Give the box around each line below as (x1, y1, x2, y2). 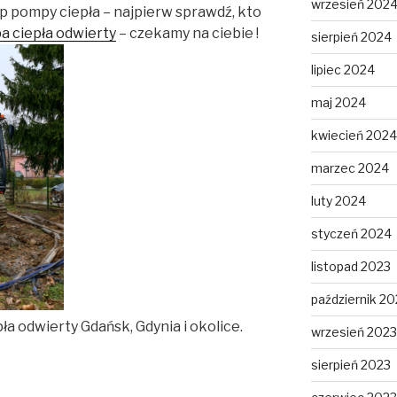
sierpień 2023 (310, 357, 391, 373)
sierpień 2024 (310, 29, 392, 45)
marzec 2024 (310, 160, 389, 176)
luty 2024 (310, 193, 366, 209)
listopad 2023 (310, 259, 391, 275)
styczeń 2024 (310, 226, 392, 242)
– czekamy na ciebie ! (116, 25, 259, 43)
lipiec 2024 (310, 62, 375, 78)
